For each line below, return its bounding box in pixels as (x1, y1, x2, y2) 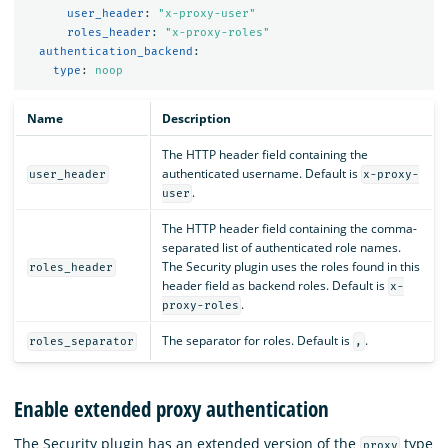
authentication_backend (38, 45, 193, 59)
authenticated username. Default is (161, 165, 361, 183)
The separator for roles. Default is (161, 332, 353, 350)
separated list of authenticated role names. (161, 239, 401, 257)
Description (161, 110, 231, 128)
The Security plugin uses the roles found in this (161, 258, 420, 276)
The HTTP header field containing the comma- (161, 220, 417, 238)
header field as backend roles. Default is (161, 277, 388, 295)
